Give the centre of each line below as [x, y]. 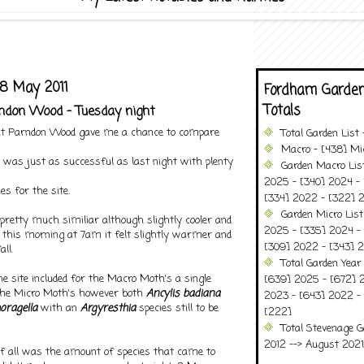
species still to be [179, 308]
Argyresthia [110, 308]
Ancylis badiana [183, 293]
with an [59, 308]
